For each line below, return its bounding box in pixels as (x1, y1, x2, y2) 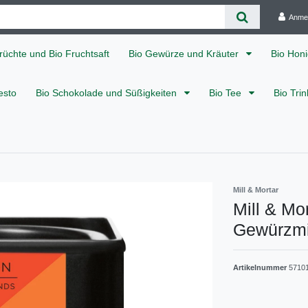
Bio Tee (209, 87, 244, 99)
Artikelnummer (233, 263, 289, 272)
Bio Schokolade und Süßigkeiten (36, 87, 179, 99)
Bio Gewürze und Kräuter (129, 47, 241, 59)
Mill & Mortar (233, 185, 278, 194)
